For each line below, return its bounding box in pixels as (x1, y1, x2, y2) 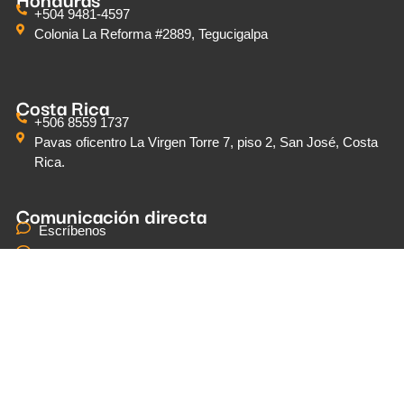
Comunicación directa (16, 200, 207, 231)
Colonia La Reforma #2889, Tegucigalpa (34, 26, 269, 42)
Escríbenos (39, 223, 107, 239)
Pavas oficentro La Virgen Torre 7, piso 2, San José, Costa (34, 134, 379, 151)
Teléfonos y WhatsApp (39, 246, 171, 262)
